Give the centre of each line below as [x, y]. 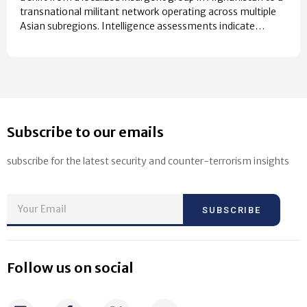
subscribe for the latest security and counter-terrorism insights [148, 161]
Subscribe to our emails [85, 132]
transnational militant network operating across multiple [148, 12]
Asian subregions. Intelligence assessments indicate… [142, 26]
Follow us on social [70, 267]
